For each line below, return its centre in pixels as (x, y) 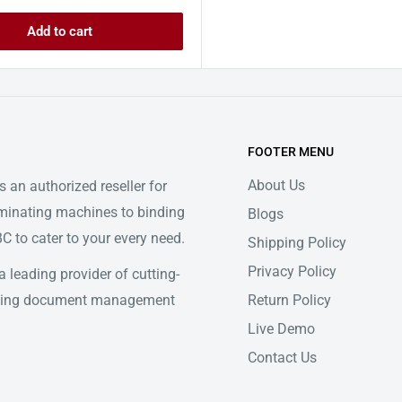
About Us (276, 185)
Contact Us (282, 357)
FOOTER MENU (291, 151)
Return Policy (289, 300)
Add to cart (59, 31)
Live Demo (281, 328)
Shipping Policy (297, 242)
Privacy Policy (292, 271)
